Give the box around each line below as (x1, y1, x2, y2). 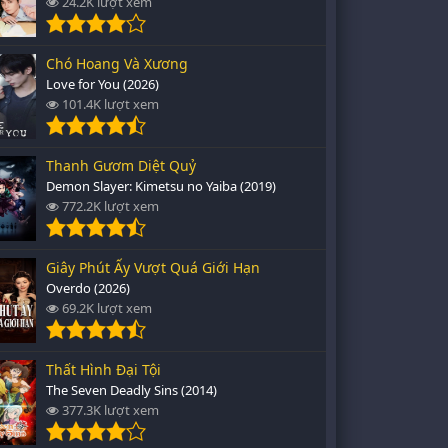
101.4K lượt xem (59, 95, 159, 113)
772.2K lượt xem (59, 197, 159, 215)
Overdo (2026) (46, 279, 130, 297)
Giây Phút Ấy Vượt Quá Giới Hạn (46, 258, 260, 277)
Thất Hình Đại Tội (46, 360, 161, 379)
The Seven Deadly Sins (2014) (46, 381, 217, 399)
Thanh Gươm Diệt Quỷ (46, 156, 196, 175)
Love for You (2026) (46, 75, 159, 93)
